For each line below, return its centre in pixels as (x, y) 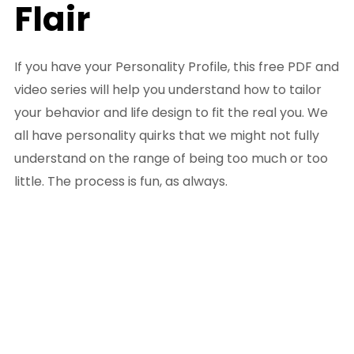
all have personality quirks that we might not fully (167, 136)
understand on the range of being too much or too (171, 159)
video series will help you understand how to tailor (168, 90)
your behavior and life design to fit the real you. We (171, 113)
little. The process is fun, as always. (121, 182)
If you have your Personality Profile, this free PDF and (177, 67)
